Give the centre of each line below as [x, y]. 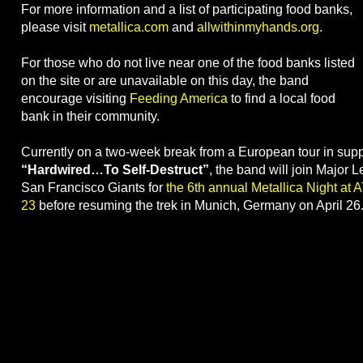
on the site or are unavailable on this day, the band [165, 81]
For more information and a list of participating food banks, [187, 10]
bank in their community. [90, 117]
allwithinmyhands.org [258, 28]
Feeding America [179, 99]
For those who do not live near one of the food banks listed [188, 63]
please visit [55, 28]
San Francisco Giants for [94, 188]
